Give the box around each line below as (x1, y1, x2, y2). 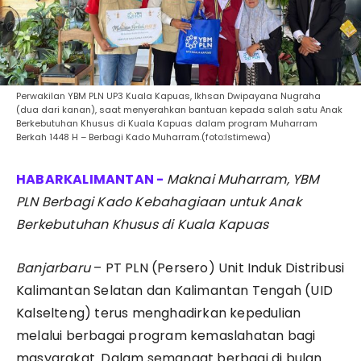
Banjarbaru (16, 259, 90, 278)
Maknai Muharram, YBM (166, 170, 320, 189)
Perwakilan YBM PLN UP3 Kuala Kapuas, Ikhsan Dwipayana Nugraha (16, 89, 321, 103)
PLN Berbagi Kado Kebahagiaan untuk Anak (16, 193, 301, 212)
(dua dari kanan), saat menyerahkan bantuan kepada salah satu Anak (16, 103, 342, 117)
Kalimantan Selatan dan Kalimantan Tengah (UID (16, 281, 334, 301)
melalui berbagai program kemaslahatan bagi (16, 326, 316, 346)
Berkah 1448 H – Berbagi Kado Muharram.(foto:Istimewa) (16, 131, 271, 144)
